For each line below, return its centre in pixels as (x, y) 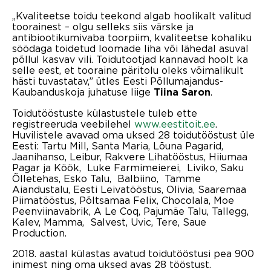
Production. (39, 233)
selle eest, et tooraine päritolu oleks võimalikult (128, 70)
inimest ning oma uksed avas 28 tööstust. (112, 264)
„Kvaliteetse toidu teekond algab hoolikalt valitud (132, 15)
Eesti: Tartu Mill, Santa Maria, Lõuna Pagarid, (118, 145)
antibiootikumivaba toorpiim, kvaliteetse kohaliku (132, 37)
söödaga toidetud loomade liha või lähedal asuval (130, 48)
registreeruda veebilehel (73, 124)
